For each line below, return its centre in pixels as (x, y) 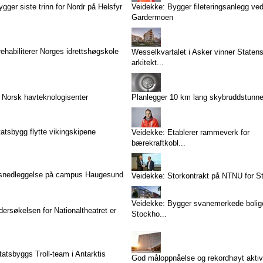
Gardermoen (152, 17)
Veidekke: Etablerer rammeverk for (190, 132)
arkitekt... (147, 63)
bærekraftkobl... (158, 143)
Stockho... (149, 214)
